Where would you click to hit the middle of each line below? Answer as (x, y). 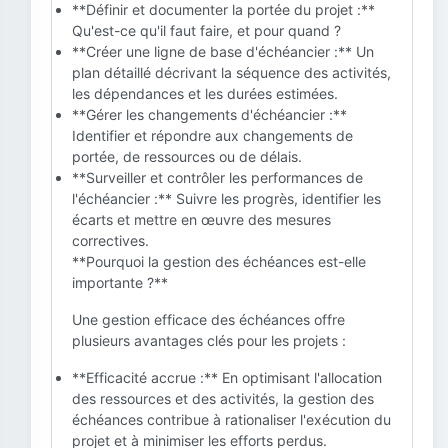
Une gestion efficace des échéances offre (208, 319)
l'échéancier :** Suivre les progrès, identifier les (226, 198)
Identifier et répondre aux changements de (212, 135)
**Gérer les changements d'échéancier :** (209, 114)
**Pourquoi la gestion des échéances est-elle (219, 261)
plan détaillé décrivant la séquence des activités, (231, 72)
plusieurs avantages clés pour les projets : (209, 340)
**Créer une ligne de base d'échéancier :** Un (223, 51)
